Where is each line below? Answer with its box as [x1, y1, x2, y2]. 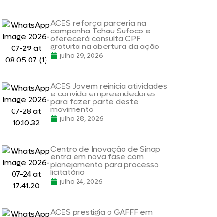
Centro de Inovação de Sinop [50, 144, 160, 154]
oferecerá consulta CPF [50, 33, 140, 44]
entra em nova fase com [50, 152, 144, 162]
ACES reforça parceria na [50, 18, 146, 28]
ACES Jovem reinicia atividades [50, 81, 167, 91]
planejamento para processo [50, 159, 159, 170]
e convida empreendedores [50, 89, 156, 99]
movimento [50, 104, 93, 114]
